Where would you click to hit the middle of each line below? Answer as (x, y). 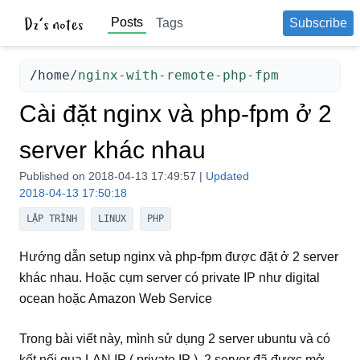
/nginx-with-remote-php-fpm (174, 76)
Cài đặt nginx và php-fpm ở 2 (176, 114)
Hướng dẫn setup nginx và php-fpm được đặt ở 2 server (179, 257)
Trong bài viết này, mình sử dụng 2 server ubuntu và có (175, 339)
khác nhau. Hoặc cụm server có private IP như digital (170, 278)
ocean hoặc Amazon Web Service (116, 299)
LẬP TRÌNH (52, 219)
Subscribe (318, 22)
